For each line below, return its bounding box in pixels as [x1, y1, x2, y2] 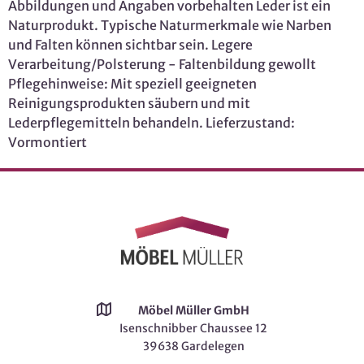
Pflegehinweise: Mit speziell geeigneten [8, 76, 257, 93]
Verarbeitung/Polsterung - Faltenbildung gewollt [8, 56, 316, 73]
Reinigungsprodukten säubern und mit [8, 95, 250, 112]
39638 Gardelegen [142, 339, 245, 353]
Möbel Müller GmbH [137, 303, 249, 318]
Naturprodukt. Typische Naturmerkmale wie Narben [8, 17, 331, 34]
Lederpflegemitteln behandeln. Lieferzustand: [8, 115, 295, 132]
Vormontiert [8, 134, 87, 151]
